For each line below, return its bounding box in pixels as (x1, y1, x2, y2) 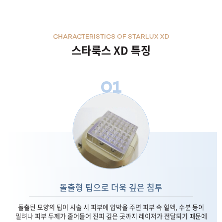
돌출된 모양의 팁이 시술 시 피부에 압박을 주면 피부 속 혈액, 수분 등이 (18, 202, 204, 212)
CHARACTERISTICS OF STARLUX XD (53, 34, 169, 41)
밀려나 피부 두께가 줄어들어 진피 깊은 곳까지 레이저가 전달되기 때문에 (15, 211, 207, 221)
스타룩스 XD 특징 (71, 42, 151, 58)
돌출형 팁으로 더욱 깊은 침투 (59, 181, 163, 194)
